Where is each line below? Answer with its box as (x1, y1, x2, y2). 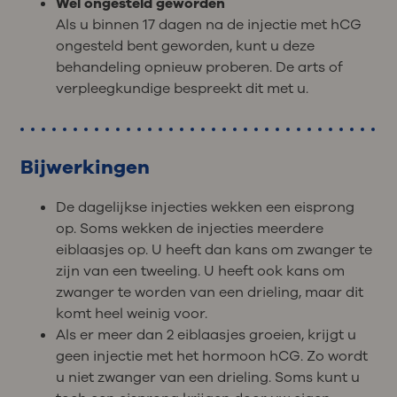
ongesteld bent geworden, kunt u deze (55, 35, 315, 56)
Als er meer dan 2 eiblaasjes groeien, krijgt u (55, 325, 356, 346)
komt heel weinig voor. (55, 304, 207, 324)
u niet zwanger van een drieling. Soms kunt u (55, 368, 360, 388)
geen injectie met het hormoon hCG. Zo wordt (55, 346, 368, 367)
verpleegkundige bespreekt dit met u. (55, 78, 308, 98)
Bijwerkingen (19, 153, 150, 181)
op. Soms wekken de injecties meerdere (55, 219, 323, 239)
